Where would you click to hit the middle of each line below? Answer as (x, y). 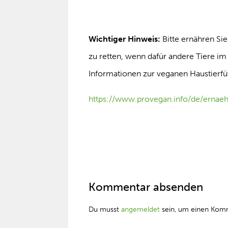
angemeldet (141, 209)
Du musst (105, 209)
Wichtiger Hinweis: (125, 39)
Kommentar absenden (146, 187)
